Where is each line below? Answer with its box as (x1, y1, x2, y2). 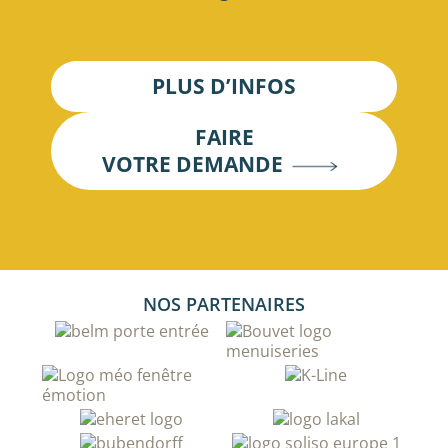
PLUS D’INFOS (152, 72, 296, 101)
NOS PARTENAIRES (143, 291, 305, 316)
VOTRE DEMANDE (102, 150, 283, 179)
